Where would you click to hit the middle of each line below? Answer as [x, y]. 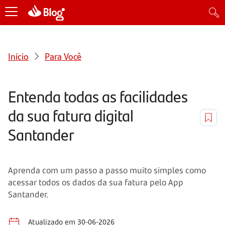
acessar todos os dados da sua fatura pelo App [96, 182]
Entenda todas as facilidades [98, 96]
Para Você [63, 56]
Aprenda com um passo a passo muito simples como [107, 170]
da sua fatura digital [71, 115]
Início [18, 56]
